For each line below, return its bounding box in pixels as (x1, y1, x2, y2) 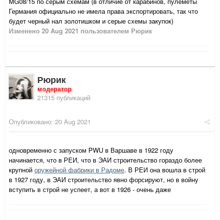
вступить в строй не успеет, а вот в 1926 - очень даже (9, 185, 171, 194)
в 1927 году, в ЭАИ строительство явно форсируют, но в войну (9, 175, 198, 185)
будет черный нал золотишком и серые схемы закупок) (9, 16, 173, 26)
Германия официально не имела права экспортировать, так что (9, 6, 198, 16)
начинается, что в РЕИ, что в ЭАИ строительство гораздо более (9, 155, 202, 165)
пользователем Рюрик (79, 26, 152, 36)
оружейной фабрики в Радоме (34, 165, 124, 175)
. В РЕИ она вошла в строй (124, 165, 205, 175)
